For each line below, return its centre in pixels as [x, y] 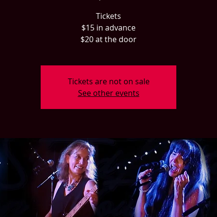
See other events [108, 93]
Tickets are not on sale [108, 81]
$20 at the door [108, 39]
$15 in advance [108, 28]
